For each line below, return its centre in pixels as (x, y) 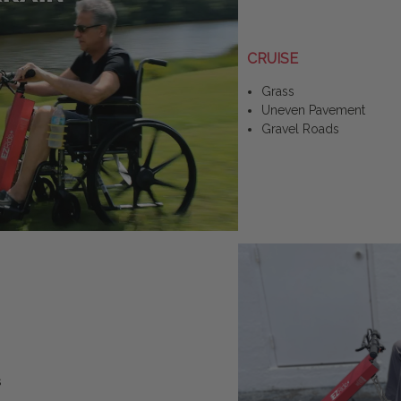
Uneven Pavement (314, 110)
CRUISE (273, 58)
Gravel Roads (301, 128)
